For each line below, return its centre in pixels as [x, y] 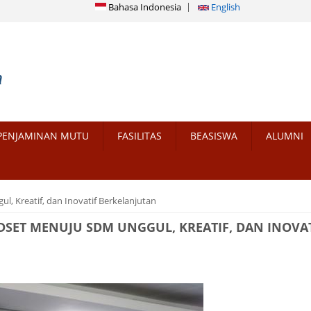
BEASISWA [214, 136]
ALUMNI [285, 136]
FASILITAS [140, 136]
